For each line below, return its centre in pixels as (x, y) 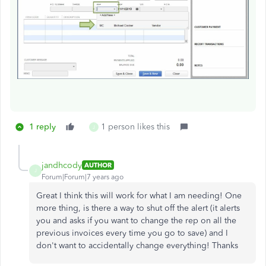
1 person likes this (135, 126)
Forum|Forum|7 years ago (83, 177)
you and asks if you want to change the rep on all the (136, 220)
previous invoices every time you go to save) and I (132, 233)
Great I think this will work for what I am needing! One (139, 195)
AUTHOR (98, 165)
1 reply (42, 126)
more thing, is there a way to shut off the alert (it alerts (138, 208)
